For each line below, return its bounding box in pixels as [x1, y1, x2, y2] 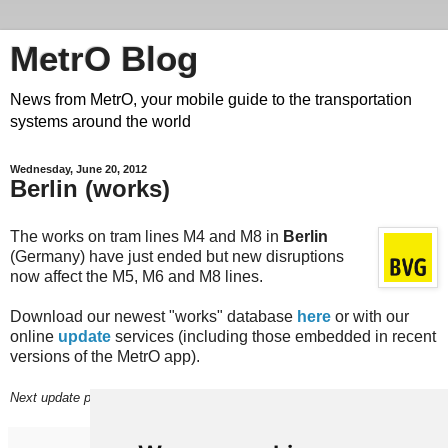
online [10, 327, 58, 345]
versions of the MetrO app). [10, 347, 200, 365]
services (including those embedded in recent [111, 327, 436, 345]
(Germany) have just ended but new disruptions [10, 247, 344, 265]
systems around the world [10, 113, 191, 130]
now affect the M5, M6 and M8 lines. [10, 267, 263, 285]
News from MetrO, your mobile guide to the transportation [10, 91, 412, 108]
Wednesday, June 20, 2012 [10, 163, 147, 175]
